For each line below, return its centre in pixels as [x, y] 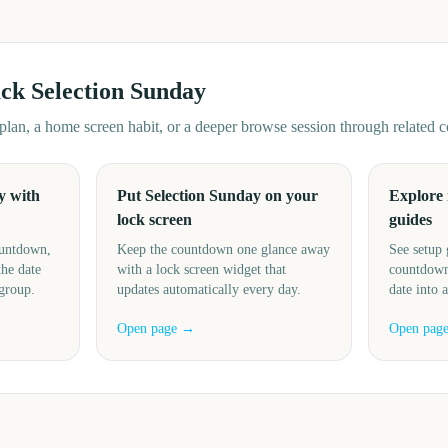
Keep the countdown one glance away [224, 249]
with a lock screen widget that [202, 269]
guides [410, 219]
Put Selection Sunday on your [218, 195]
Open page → [156, 328]
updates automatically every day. [209, 289]
